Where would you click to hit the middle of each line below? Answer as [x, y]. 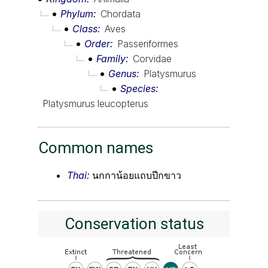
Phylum [77, 13]
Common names [96, 147]
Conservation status [134, 223]
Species [138, 88]
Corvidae [152, 58]
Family [111, 58]
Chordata [121, 13]
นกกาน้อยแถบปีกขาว [137, 175]
